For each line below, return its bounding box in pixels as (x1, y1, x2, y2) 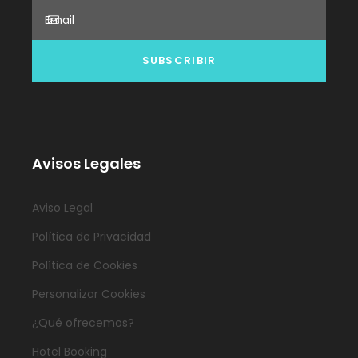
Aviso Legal (32, 200, 93, 217)
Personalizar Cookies (32, 286, 145, 303)
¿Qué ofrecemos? (32, 315, 134, 332)
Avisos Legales (32, 153, 141, 174)
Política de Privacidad (32, 229, 151, 245)
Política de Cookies (32, 257, 137, 274)
